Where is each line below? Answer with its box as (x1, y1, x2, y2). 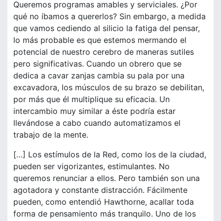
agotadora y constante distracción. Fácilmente (13, 185, 187, 195)
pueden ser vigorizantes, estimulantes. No (13, 161, 170, 172)
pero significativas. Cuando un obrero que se (13, 59, 182, 69)
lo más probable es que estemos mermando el (13, 35, 186, 45)
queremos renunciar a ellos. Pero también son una (13, 173, 200, 184)
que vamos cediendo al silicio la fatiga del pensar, (13, 23, 200, 34)
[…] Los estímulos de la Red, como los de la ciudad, (13, 149, 206, 160)
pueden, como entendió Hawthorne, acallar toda (13, 197, 194, 207)
